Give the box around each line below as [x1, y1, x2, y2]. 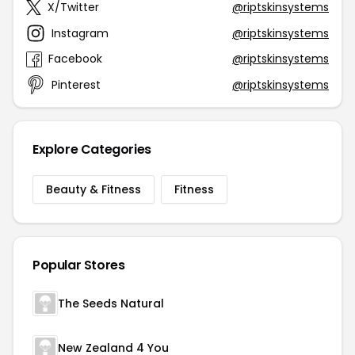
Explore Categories [32, 140, 151, 158]
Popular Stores [32, 256, 125, 274]
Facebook [48, 51, 102, 67]
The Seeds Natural [58, 296, 164, 311]
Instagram [52, 25, 109, 41]
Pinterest [52, 76, 101, 93]
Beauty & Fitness [46, 181, 141, 197]
